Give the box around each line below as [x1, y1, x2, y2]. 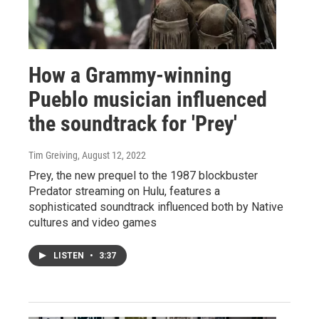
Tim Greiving [28, 149, 78, 161]
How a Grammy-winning [28, 62, 231, 88]
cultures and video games [28, 215, 157, 229]
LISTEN [53, 250, 86, 261]
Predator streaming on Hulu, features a [28, 184, 220, 198]
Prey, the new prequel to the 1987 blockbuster [28, 168, 258, 182]
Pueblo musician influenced [28, 86, 267, 112]
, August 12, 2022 [78, 149, 146, 161]
